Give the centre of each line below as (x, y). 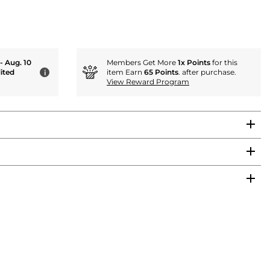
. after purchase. (207, 72)
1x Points (194, 62)
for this (224, 62)
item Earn (125, 72)
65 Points (161, 72)
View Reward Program (148, 81)
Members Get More (142, 62)
